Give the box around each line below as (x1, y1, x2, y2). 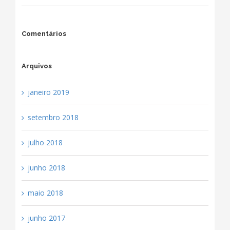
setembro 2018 (27, 112, 79, 123)
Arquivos (21, 62, 52, 70)
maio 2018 (27, 188, 63, 198)
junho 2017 (27, 213, 65, 223)
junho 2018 (27, 163, 65, 173)
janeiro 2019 (27, 87, 69, 98)
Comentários (21, 30, 66, 38)
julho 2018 (27, 138, 63, 148)
